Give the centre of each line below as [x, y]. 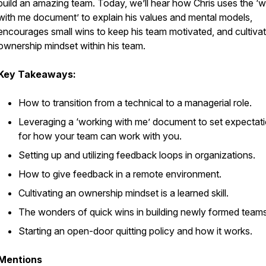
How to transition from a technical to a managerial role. [135, 103]
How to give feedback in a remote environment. [120, 174]
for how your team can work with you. [100, 136]
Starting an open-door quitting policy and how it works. [135, 231]
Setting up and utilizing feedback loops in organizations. [137, 155]
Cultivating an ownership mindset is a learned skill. [123, 193]
